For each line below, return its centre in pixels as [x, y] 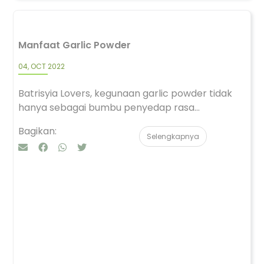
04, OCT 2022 [42, 66]
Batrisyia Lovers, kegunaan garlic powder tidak [125, 93]
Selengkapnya [173, 136]
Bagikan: [37, 131]
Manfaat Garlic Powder [75, 45]
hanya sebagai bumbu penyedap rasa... [109, 108]
